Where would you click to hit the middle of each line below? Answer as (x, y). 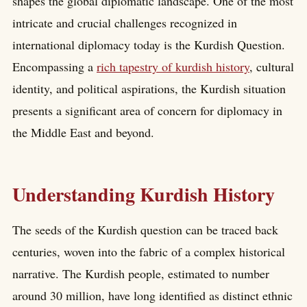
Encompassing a (54, 66)
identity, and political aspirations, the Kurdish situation (149, 88)
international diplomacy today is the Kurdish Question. (149, 44)
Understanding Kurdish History (144, 194)
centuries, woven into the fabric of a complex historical (149, 252)
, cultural (272, 66)
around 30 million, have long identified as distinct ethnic (152, 296)
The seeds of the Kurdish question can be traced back (145, 230)
